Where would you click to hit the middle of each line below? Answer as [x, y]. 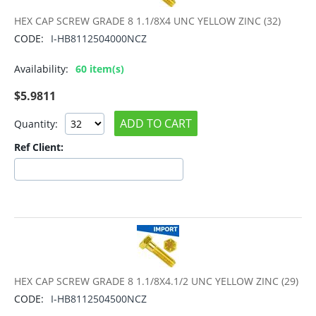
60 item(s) [100, 69]
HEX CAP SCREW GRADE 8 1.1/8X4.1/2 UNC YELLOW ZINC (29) [156, 281]
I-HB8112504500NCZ [99, 299]
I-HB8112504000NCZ [99, 39]
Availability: [41, 69]
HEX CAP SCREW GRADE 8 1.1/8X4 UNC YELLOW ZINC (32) [147, 21]
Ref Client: [39, 147]
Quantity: [36, 123]
